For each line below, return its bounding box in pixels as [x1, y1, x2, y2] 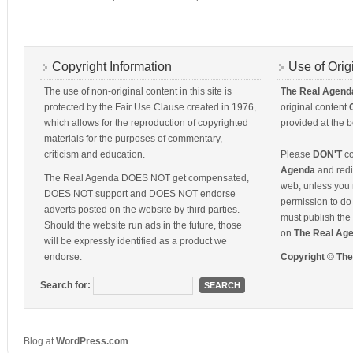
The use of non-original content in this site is [44, 86, 232, 97]
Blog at [24, 336, 56, 347]
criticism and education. [44, 149, 145, 160]
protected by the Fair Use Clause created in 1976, [44, 102, 256, 113]
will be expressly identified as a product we [44, 236, 227, 247]
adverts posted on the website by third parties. [44, 204, 240, 215]
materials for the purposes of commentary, [44, 133, 222, 144]
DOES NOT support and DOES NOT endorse [44, 188, 236, 199]
